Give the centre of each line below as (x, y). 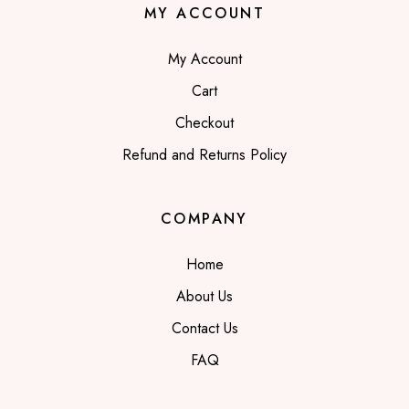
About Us (204, 296)
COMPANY (204, 218)
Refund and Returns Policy (204, 154)
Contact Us (204, 328)
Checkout (204, 122)
